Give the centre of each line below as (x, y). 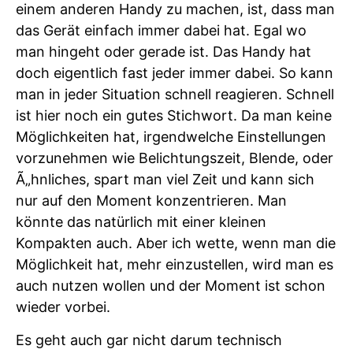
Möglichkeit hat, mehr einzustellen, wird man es (175, 264)
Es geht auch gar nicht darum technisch (149, 340)
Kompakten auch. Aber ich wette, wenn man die (176, 243)
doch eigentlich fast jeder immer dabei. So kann (175, 73)
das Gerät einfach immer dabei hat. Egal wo (161, 30)
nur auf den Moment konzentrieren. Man (151, 201)
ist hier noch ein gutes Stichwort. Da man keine (174, 115)
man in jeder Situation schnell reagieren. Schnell (175, 94)
